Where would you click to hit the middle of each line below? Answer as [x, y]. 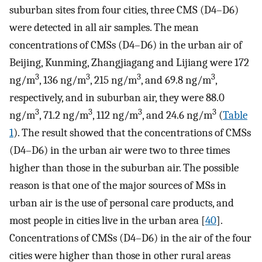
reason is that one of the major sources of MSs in [118, 186]
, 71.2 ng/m [64, 116]
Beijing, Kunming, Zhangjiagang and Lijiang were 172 [129, 63]
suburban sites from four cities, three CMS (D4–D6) [124, 10]
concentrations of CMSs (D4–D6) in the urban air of [126, 45]
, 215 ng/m [113, 80]
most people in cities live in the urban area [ [107, 221]
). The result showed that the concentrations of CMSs [132, 133]
